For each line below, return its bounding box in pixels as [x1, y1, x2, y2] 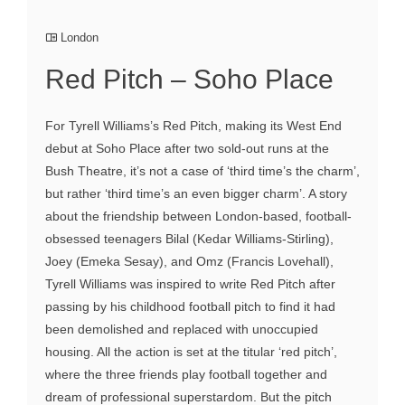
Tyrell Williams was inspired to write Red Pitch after [45, 277, 335, 292]
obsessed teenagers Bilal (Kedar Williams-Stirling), [45, 231, 334, 247]
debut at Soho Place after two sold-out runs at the [45, 141, 329, 156]
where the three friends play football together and [45, 367, 327, 382]
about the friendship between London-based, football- [45, 209, 352, 224]
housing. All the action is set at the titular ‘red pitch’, [45, 344, 337, 360]
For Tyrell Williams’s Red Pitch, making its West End [45, 118, 342, 134]
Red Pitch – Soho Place [45, 64, 334, 95]
